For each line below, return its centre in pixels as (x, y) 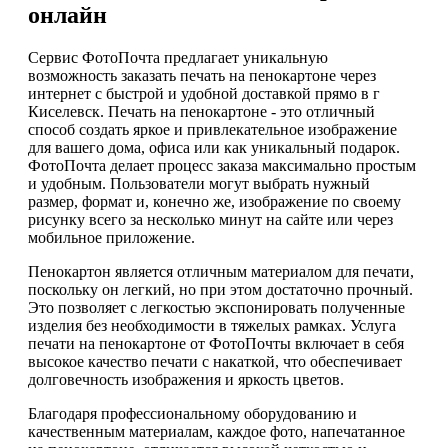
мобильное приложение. (111, 238)
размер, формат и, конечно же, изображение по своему (214, 202)
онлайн (67, 15)
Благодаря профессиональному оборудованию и (192, 414)
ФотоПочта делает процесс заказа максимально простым (222, 166)
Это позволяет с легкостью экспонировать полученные (216, 308)
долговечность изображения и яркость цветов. (186, 380)
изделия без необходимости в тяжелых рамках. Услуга (212, 326)
